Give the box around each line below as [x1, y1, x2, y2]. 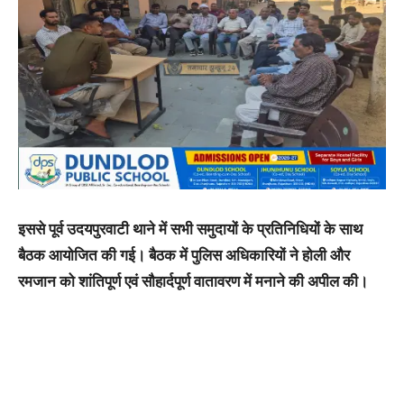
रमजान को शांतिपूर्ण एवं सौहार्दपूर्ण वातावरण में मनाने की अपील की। [18, 272, 368, 291]
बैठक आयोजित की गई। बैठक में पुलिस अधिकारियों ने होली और [18, 246, 350, 265]
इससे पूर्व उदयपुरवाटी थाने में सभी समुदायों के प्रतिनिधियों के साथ [18, 220, 363, 239]
